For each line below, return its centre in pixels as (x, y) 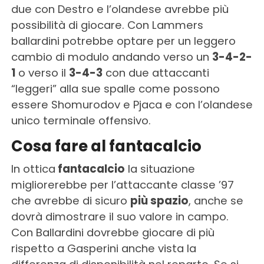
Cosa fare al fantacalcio (106, 146)
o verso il (43, 73)
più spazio (159, 201)
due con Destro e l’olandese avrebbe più (120, 9)
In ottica (33, 169)
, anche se (216, 201)
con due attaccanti (156, 73)
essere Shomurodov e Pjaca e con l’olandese (132, 105)
